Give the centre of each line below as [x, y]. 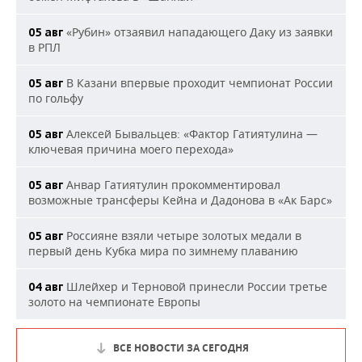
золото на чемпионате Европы [114, 302]
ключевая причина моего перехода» [131, 149]
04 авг [46, 287]
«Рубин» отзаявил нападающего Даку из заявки [198, 32]
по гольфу [56, 98]
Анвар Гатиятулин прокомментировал [172, 185]
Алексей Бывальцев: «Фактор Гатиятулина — [190, 134]
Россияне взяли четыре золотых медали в [182, 236]
